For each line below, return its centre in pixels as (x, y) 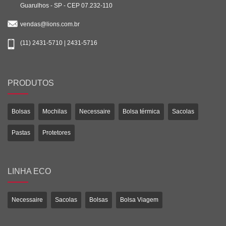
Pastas (21, 132)
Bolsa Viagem (139, 200)
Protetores (56, 132)
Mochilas (55, 111)
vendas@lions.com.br (50, 24)
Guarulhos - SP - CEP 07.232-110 (66, 5)
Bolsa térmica (141, 111)
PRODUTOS (31, 83)
